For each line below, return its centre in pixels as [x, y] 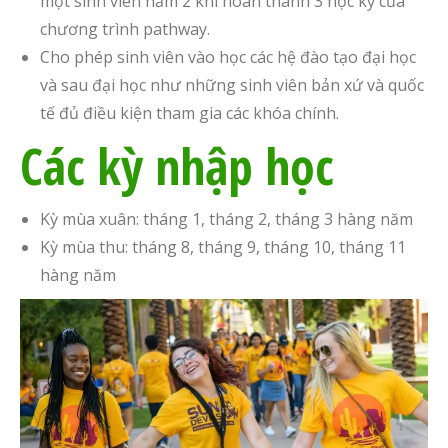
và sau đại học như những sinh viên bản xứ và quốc [232, 84]
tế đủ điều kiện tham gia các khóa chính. [189, 112]
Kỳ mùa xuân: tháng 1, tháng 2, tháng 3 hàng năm [226, 218]
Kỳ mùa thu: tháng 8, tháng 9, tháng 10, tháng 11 [223, 246]
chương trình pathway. [125, 28]
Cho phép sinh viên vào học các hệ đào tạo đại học [228, 56]
